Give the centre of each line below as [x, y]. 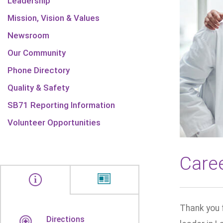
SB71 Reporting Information [61, 105]
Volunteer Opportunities [54, 122]
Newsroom [28, 35]
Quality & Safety [38, 88]
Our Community [37, 53]
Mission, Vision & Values [54, 18]
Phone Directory [39, 70]
